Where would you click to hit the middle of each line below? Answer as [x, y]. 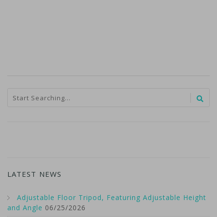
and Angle [25, 208]
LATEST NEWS [34, 174]
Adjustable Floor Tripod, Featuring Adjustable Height [112, 198]
